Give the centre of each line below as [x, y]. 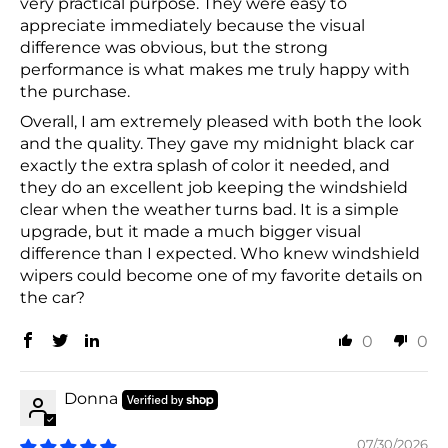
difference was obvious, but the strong [174, 48]
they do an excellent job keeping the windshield [214, 188]
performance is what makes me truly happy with [215, 70]
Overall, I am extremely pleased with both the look [221, 122]
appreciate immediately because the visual [192, 26]
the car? [52, 298]
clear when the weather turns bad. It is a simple [209, 210]
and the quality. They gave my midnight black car [217, 144]
